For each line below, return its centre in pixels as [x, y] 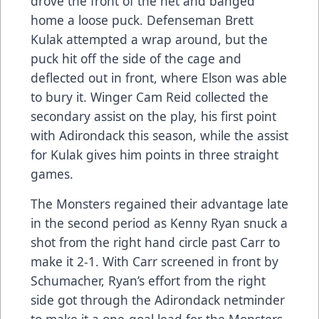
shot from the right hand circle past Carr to [155, 242]
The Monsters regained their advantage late [159, 203]
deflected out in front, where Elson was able [159, 77]
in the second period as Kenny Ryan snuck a [159, 223]
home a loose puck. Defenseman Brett [142, 20]
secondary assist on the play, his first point [153, 116]
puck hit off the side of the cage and [136, 58]
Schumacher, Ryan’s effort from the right [148, 280]
